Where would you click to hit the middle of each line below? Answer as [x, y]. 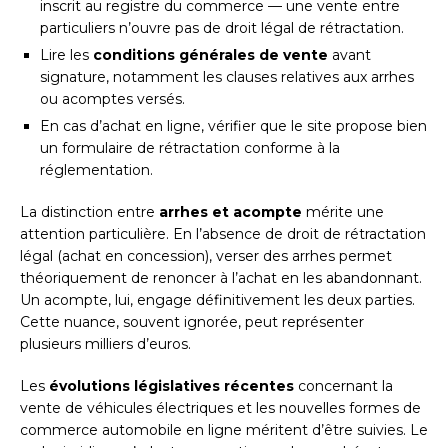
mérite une [343, 211]
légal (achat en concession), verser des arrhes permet [206, 255]
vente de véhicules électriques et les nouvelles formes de [220, 407]
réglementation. [96, 169]
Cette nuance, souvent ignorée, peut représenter [192, 321]
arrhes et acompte [230, 211]
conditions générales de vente [210, 54]
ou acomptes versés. [112, 98]
